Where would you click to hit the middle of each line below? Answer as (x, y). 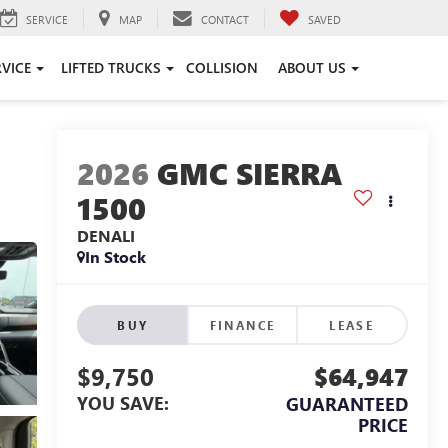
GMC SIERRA (249, 173)
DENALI (105, 236)
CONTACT (225, 19)
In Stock (115, 257)
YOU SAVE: (122, 403)
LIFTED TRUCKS (111, 67)
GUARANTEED (347, 404)
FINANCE (242, 325)
